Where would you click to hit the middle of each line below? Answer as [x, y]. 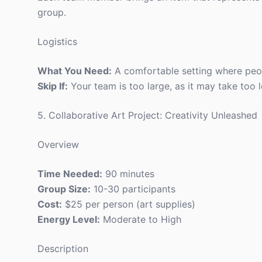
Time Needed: [70, 174]
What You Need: [75, 71]
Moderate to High [141, 219]
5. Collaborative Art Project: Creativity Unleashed [147, 115]
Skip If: [53, 86]
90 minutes [128, 174]
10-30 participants [133, 189]
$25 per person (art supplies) [129, 204]
